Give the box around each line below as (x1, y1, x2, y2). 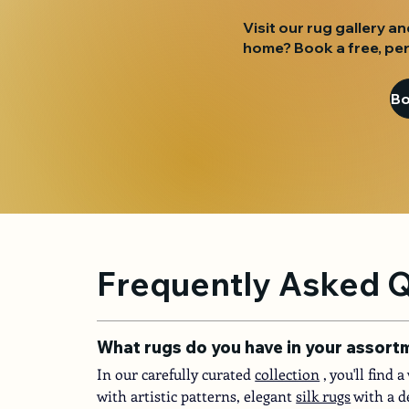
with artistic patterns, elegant (97, 386, 293, 406)
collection (255, 364, 320, 384)
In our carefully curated (97, 364, 252, 384)
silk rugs (296, 386, 351, 406)
